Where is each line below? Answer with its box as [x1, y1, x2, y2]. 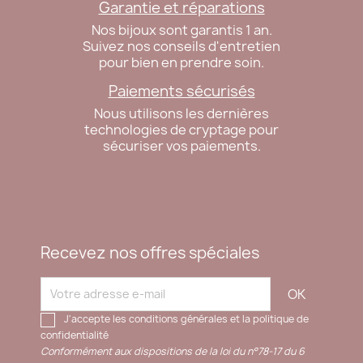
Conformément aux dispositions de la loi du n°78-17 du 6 [41, 344, 305, 358]
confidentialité [41, 327, 109, 342]
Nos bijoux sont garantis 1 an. [91, 20, 272, 39]
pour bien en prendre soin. [99, 53, 264, 71]
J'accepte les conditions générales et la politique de [64, 311, 309, 326]
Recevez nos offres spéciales [41, 241, 259, 263]
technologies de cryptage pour [84, 120, 279, 139]
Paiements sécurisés [108, 80, 255, 101]
